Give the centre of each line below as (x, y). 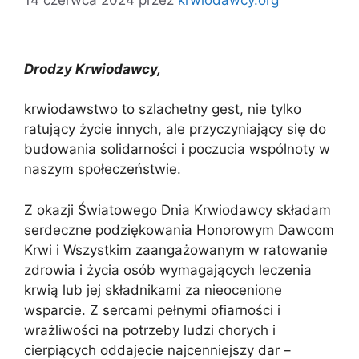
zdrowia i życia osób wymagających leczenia (168, 270)
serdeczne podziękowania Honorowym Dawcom (179, 230)
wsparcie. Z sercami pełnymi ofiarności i (152, 310)
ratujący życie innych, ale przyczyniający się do (175, 129)
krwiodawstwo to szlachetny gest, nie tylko (163, 109)
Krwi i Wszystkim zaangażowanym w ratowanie (176, 250)
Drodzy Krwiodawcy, (93, 69)
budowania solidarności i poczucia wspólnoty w (177, 149)
